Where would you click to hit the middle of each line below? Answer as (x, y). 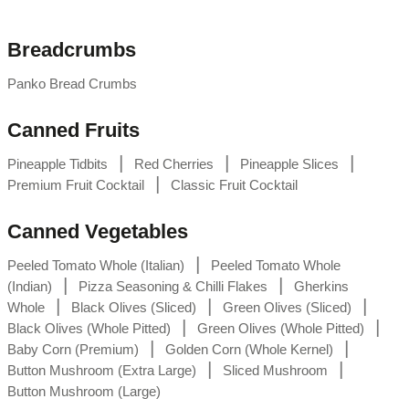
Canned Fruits (73, 131)
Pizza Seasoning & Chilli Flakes (173, 287)
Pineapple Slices (289, 164)
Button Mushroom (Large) (84, 392)
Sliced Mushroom (275, 371)
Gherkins (321, 287)
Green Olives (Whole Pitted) (281, 329)
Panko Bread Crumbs (72, 83)
